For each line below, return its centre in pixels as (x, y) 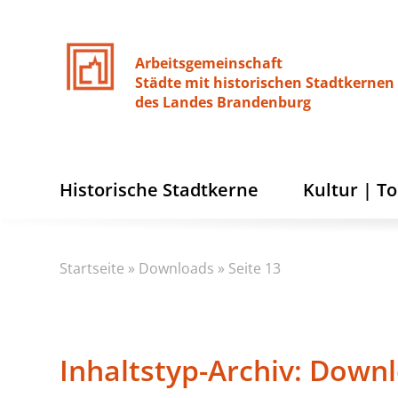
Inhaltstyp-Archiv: (185, 370)
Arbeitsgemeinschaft (209, 63)
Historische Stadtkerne (159, 190)
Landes (188, 102)
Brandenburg (264, 102)
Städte (159, 83)
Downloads (177, 268)
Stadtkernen (350, 83)
